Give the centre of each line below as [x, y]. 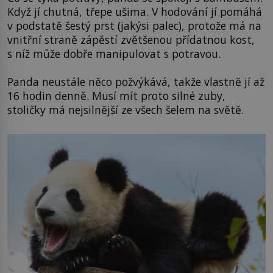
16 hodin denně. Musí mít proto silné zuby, [116, 95]
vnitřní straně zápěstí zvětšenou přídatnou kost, [131, 40]
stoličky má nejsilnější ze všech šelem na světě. [126, 109]
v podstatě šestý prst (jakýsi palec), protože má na [134, 26]
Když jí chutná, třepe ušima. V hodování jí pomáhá [135, 12]
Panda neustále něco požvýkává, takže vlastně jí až [136, 81]
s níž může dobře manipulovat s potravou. [114, 54]
